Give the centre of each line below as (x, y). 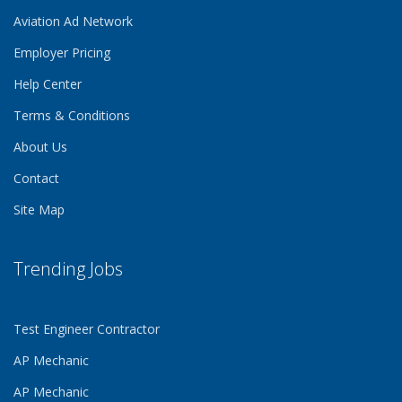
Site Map (39, 210)
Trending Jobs (68, 269)
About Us (40, 147)
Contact (36, 178)
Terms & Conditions (72, 115)
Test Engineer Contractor (87, 329)
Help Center (48, 84)
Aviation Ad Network (73, 21)
